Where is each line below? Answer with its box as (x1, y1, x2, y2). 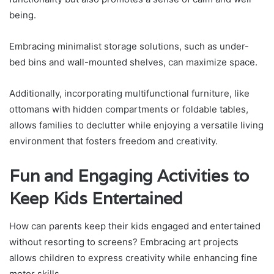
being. (9, 9, 36, 21)
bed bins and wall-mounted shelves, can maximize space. (9, 56, 257, 68)
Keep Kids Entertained (9, 188, 183, 210)
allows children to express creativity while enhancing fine (9, 251, 257, 264)
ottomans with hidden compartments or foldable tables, (9, 103, 248, 116)
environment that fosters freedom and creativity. (9, 135, 218, 147)
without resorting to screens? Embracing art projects (9, 235, 239, 248)
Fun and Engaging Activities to (9, 165, 249, 187)
